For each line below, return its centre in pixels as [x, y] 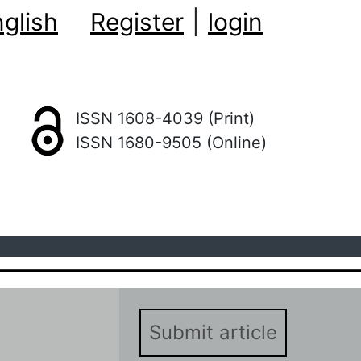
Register [137, 22]
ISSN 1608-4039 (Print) [165, 119]
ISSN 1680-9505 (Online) [171, 143]
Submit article [213, 332]
